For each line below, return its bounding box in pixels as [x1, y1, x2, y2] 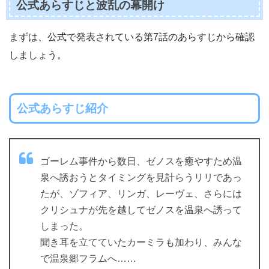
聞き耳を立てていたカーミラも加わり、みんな [40, 237, 242, 248]
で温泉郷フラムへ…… [40, 253, 136, 264]
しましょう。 [9, 50, 67, 61]
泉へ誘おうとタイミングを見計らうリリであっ [40, 172, 242, 183]
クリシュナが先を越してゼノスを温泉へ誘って [40, 205, 242, 216]
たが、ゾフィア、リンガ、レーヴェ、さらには [40, 189, 242, 199]
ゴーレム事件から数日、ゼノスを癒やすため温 [40, 156, 242, 167]
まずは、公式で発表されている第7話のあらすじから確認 [9, 32, 255, 43]
